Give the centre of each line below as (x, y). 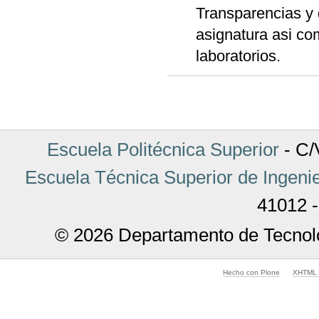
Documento (190, 98)
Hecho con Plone (252, 272)
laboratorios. (239, 56)
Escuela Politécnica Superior (163, 149)
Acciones (186, 80)
